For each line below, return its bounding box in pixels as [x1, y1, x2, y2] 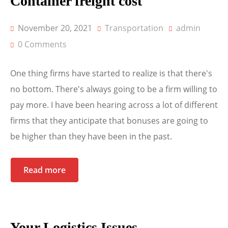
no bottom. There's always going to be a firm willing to [10, 83, 217, 95]
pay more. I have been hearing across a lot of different [10, 99, 218, 111]
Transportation [105, 22, 163, 34]
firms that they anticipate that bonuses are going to [10, 115, 208, 127]
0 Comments [18, 39, 67, 50]
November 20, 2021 [16, 22, 92, 34]
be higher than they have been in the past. [10, 131, 172, 142]
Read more [23, 164, 66, 176]
